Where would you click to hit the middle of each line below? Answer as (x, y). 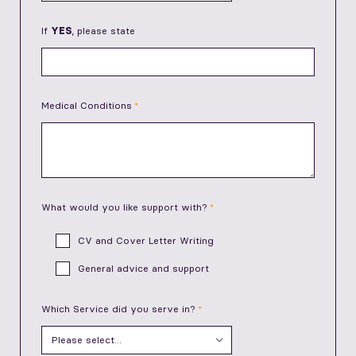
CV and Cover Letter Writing (146, 241)
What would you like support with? (124, 207)
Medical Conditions (87, 106)
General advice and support (143, 269)
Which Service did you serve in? (118, 309)
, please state (103, 31)
